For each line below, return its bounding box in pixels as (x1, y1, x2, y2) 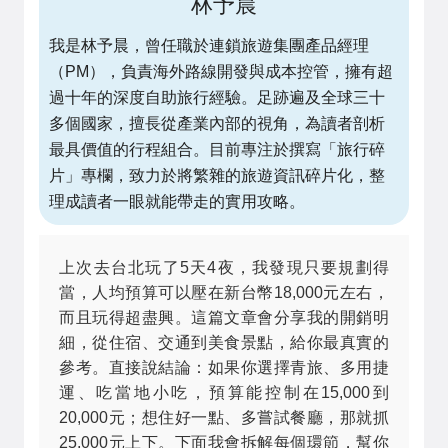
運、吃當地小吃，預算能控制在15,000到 (59, 384, 389, 401)
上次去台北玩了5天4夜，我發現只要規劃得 (59, 259, 389, 276)
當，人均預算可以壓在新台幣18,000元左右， (59, 284, 389, 301)
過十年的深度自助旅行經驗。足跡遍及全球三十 (49, 89, 385, 106)
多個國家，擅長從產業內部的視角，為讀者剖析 (49, 115, 385, 132)
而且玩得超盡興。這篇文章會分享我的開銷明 (59, 309, 389, 326)
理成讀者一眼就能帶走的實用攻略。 (49, 193, 305, 210)
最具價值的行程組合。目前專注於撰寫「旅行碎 (49, 141, 385, 158)
